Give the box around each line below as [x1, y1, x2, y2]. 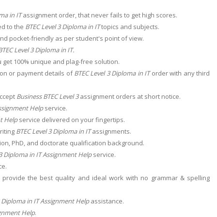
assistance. [89, 196, 124, 205]
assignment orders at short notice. [78, 92, 181, 101]
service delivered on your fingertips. [17, 115, 125, 124]
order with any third [151, 68, 210, 77]
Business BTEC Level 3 [16, 92, 78, 101]
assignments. [91, 126, 131, 136]
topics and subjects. [100, 22, 159, 31]
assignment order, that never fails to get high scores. [21, 10, 177, 19]
